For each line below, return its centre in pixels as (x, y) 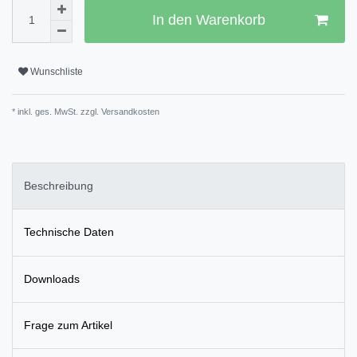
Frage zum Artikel (68, 326)
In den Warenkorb (208, 20)
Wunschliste (57, 72)
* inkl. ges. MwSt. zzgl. (55, 111)
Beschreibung (59, 186)
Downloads (52, 279)
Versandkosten (129, 111)
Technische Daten (69, 232)
